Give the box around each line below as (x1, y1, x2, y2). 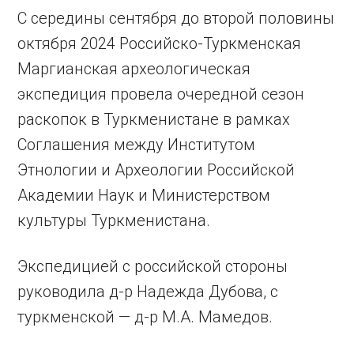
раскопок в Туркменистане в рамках (17, 110, 291, 129)
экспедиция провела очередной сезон (17, 85, 305, 104)
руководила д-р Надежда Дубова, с (17, 282, 279, 301)
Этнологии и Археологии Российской (17, 160, 296, 179)
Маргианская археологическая (17, 59, 251, 78)
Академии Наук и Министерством (17, 186, 271, 205)
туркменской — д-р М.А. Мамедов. (17, 307, 273, 326)
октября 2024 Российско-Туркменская (17, 34, 302, 53)
